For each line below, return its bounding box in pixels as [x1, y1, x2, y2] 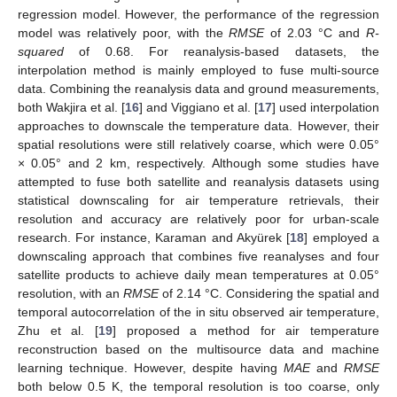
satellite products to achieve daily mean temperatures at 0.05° [18, 267, 379, 282]
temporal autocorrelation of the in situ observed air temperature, [18, 304, 379, 319]
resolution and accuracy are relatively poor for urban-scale [18, 211, 379, 226]
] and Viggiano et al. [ [139, 99, 258, 114]
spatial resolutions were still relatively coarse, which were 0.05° [18, 136, 379, 152]
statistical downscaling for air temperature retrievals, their [18, 192, 379, 207]
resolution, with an [18, 285, 123, 300]
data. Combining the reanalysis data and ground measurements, [18, 81, 379, 96]
